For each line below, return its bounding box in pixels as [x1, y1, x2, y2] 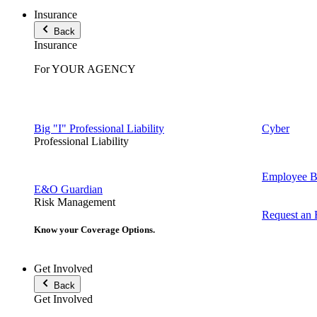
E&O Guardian [34, 183, 103, 195]
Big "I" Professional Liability [34, 122, 164, 134]
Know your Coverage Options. [34, 224, 155, 236]
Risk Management [34, 196, 115, 208]
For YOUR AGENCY [34, 63, 136, 75]
